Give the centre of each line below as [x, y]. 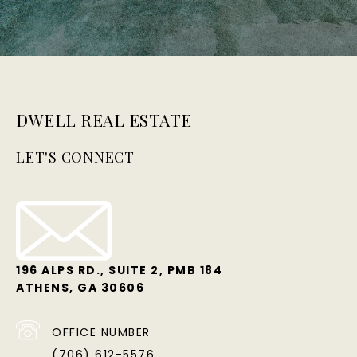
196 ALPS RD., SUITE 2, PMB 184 [119, 271]
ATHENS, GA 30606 [80, 288]
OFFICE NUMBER [101, 332]
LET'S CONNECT [75, 157]
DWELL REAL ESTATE [104, 120]
